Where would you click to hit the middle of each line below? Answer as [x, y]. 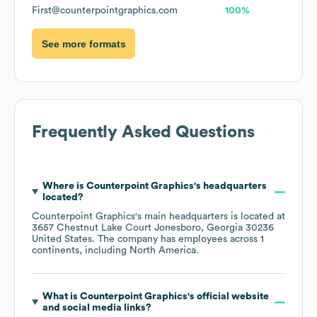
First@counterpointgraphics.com [105, 11]
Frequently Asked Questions [143, 133]
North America [163, 251]
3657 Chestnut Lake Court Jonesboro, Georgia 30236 [153, 228]
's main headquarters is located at [210, 217]
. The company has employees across [176, 240]
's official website [228, 297]
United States [62, 240]
